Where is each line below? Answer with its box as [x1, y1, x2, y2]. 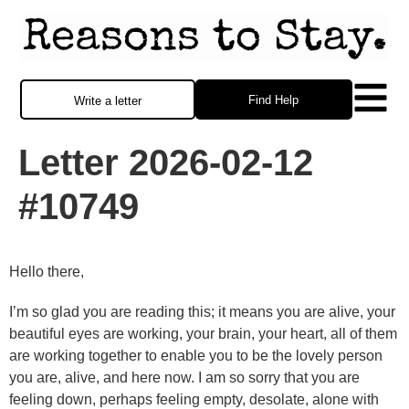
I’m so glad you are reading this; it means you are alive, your [9, 303, 395, 320]
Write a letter [73, 94, 142, 109]
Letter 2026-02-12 [18, 142, 313, 184]
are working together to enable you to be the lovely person [9, 347, 383, 363]
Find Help [248, 93, 299, 108]
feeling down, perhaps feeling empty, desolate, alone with [9, 391, 379, 407]
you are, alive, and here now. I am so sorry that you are [9, 369, 360, 385]
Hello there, [9, 264, 84, 280]
